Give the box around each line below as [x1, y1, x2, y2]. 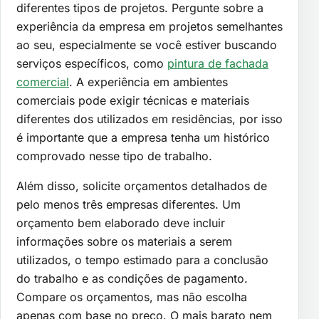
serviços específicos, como [16, 56, 167, 70]
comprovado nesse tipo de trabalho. [16, 148, 212, 163]
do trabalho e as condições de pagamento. [16, 271, 248, 286]
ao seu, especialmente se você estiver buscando [16, 37, 277, 52]
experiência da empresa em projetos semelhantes [16, 19, 283, 33]
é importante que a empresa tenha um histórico [16, 130, 270, 145]
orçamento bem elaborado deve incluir [16, 215, 225, 230]
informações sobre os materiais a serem [16, 234, 232, 249]
